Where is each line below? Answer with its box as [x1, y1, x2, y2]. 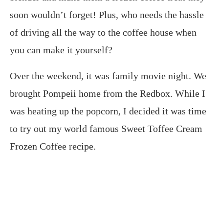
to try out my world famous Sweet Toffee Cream [10, 123, 202, 134]
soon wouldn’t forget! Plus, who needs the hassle [10, 9, 204, 21]
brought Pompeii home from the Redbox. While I [10, 88, 205, 99]
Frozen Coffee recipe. [10, 141, 96, 152]
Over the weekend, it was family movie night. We [10, 70, 206, 82]
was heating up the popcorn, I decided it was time [10, 106, 206, 117]
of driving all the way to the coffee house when [10, 27, 197, 38]
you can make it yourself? [10, 44, 112, 56]
